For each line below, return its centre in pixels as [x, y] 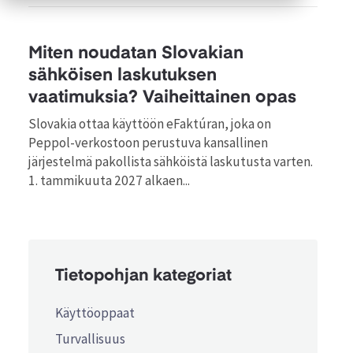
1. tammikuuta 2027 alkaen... [109, 181]
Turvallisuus [91, 338]
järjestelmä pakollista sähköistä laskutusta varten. [171, 162]
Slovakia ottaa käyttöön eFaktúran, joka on [150, 124]
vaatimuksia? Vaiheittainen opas [162, 97]
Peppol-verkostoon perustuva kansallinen [148, 143]
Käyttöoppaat [95, 312]
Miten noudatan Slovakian [136, 53]
